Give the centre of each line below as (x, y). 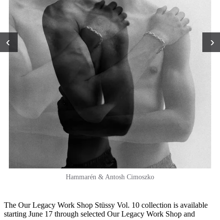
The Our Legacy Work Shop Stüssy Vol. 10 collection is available (106, 205)
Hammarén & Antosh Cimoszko (110, 177)
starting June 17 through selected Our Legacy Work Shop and (99, 214)
